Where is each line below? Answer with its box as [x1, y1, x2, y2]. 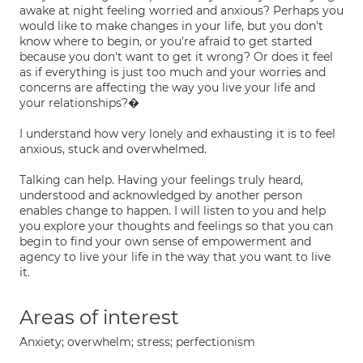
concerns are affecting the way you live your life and [19, 80, 315, 95]
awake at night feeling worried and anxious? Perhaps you [19, 3, 344, 18]
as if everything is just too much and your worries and [19, 65, 326, 79]
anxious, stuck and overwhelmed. [19, 142, 207, 156]
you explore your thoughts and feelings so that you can [19, 219, 333, 233]
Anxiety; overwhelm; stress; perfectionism [19, 335, 255, 349]
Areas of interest [19, 305, 179, 329]
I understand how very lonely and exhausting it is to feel [19, 126, 335, 141]
